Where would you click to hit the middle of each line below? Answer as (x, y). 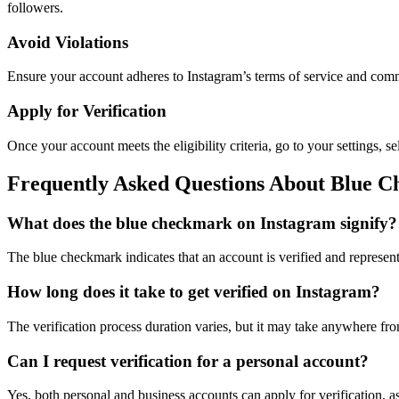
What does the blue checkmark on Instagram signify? (202, 223)
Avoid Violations (68, 42)
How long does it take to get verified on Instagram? (194, 292)
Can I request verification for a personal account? (188, 361)
